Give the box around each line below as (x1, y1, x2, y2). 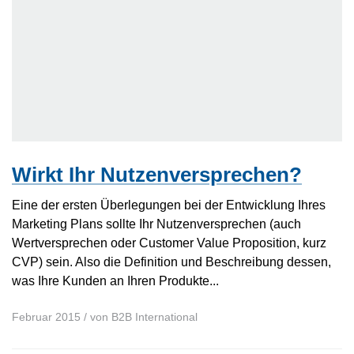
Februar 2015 (12, 311, 81, 324)
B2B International (111, 311, 198, 324)
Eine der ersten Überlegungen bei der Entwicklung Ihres (12, 197, 326, 212)
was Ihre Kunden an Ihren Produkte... (12, 273, 219, 288)
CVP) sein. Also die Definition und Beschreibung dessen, (12, 254, 331, 269)
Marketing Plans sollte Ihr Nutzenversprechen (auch (12, 216, 301, 231)
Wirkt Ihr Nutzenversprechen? (12, 162, 302, 186)
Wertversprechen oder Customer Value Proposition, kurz (12, 235, 326, 250)
